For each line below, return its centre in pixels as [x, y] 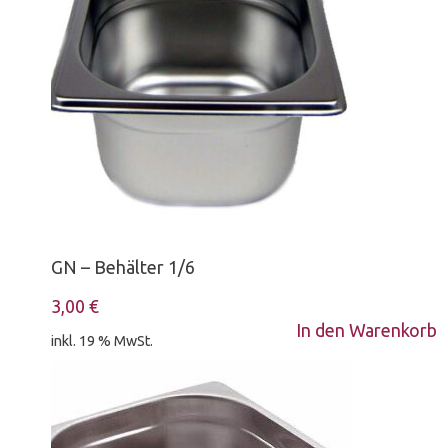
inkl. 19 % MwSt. [102, 341]
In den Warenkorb [366, 330]
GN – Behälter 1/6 [123, 267]
